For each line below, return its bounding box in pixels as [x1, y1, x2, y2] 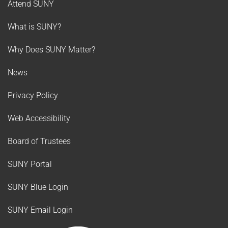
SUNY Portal [8, 159, 52, 169]
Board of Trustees [8, 136, 71, 146]
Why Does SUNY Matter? [8, 45, 95, 54]
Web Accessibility [8, 113, 70, 123]
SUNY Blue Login [8, 182, 68, 192]
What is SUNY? [8, 22, 61, 32]
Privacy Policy [8, 91, 58, 100]
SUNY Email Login [8, 205, 73, 215]
